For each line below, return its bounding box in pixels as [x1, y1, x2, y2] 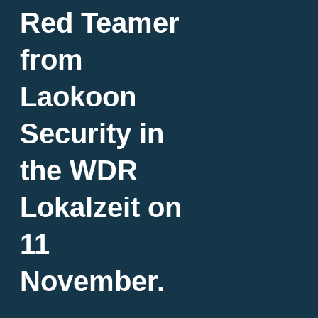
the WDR [20, 155, 138, 187]
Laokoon [20, 81, 136, 113]
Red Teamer [20, 7, 180, 39]
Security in [20, 118, 164, 150]
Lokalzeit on [20, 192, 182, 224]
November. [20, 265, 165, 297]
